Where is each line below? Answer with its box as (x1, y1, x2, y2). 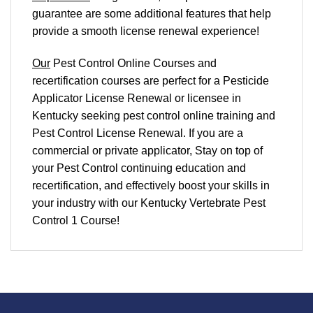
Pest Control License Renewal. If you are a (32, 126, 243, 139)
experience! (201, 24, 259, 37)
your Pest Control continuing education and (32, 161, 246, 174)
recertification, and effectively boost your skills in (32, 179, 270, 191)
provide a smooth (32, 24, 120, 37)
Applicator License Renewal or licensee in (32, 92, 241, 104)
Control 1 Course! (32, 214, 119, 226)
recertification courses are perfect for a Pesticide (32, 74, 269, 87)
